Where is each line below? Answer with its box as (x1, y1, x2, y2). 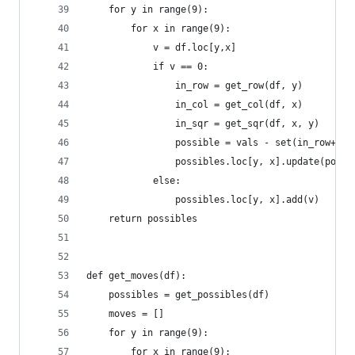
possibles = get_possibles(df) (86, 289, 269, 300)
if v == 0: (86, 61, 208, 72)
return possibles (86, 213, 197, 224)
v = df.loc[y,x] (86, 42, 236, 53)
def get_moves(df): (86, 270, 186, 281)
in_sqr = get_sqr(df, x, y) (86, 118, 319, 129)
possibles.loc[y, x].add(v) (86, 194, 319, 205)
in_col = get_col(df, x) (86, 99, 303, 110)
